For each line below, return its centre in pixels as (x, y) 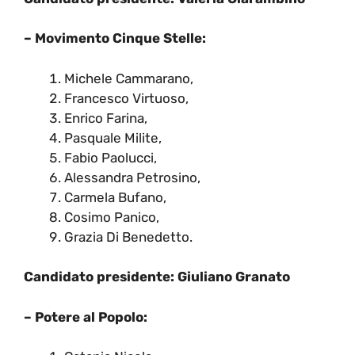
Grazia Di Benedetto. (128, 237)
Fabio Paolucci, (111, 157)
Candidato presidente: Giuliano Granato (157, 277)
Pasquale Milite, (113, 137)
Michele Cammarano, (129, 78)
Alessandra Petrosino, (132, 177)
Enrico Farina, (106, 118)
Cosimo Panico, (112, 217)
